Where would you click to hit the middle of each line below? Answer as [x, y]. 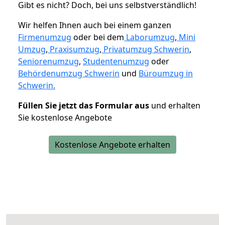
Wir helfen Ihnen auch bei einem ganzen [95, 25]
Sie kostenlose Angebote [65, 117]
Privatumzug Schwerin [146, 49]
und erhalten [175, 105]
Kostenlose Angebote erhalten [113, 144]
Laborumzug [150, 37]
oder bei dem [98, 37]
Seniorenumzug [48, 61]
